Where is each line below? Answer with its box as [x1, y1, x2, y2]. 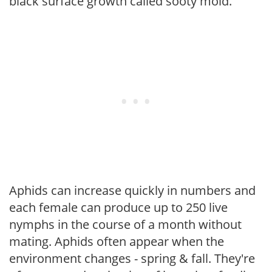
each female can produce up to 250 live [9, 199, 228, 216]
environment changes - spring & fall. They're [9, 250, 255, 267]
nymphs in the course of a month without [9, 216, 242, 233]
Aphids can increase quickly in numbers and [9, 182, 256, 199]
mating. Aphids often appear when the [9, 233, 224, 250]
